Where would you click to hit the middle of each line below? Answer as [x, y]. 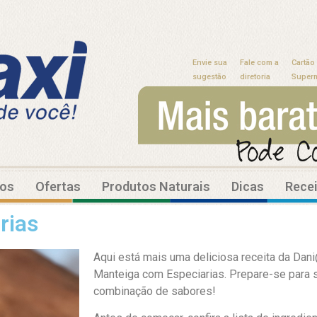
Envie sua [209, 63]
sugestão [209, 77]
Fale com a [259, 63]
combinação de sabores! [155, 291]
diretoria [255, 77]
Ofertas [58, 186]
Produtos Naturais [156, 186]
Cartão [303, 63]
